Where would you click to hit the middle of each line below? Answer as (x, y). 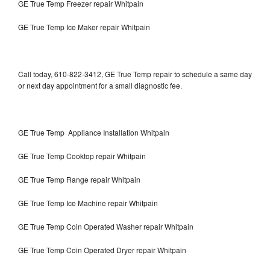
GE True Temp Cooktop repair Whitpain (82, 155)
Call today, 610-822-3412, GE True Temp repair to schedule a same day (135, 74)
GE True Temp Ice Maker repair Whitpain (84, 27)
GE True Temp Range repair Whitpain (79, 179)
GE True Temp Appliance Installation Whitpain (94, 132)
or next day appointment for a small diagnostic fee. (100, 85)
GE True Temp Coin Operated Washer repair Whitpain (106, 226)
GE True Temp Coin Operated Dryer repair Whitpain (102, 250)
